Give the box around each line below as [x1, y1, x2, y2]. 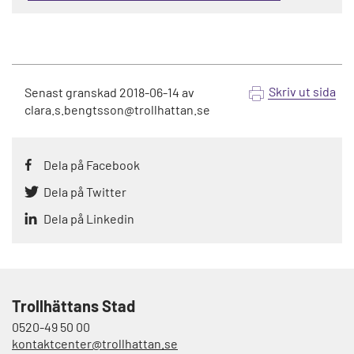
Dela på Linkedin [43, 211, 134, 227]
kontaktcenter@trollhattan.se [12, 336, 178, 352]
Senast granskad [24, 85, 119, 100]
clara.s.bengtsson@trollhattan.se [24, 102, 210, 118]
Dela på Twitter [43, 184, 126, 200]
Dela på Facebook [43, 157, 140, 173]
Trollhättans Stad [12, 296, 135, 316]
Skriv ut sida [269, 84, 336, 100]
